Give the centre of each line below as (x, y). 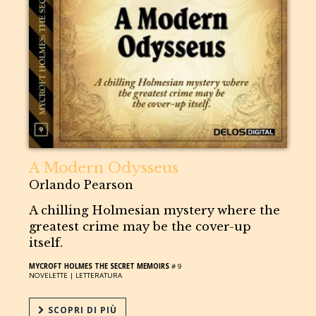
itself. (46, 243)
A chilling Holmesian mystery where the (155, 210)
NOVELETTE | (53, 275)
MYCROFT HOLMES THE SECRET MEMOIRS (99, 266)
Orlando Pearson (81, 184)
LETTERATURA (99, 275)
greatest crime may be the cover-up (140, 226)
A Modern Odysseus (104, 168)
